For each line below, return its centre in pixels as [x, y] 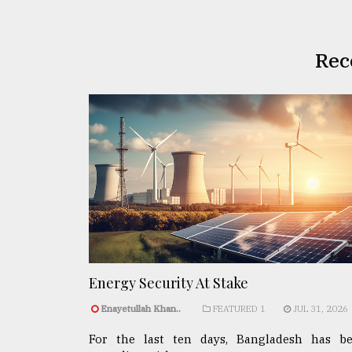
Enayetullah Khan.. [141, 308]
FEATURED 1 [238, 308]
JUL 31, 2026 [319, 308]
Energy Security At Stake [169, 282]
